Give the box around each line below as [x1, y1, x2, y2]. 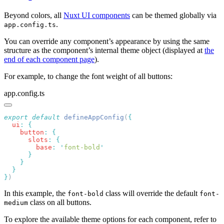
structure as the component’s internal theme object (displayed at [4, 45, 204, 54]
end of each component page [4, 54, 94, 63]
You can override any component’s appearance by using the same [4, 36, 209, 45]
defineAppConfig [60, 113, 124, 121]
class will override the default [103, 188, 199, 197]
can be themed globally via [130, 10, 216, 19]
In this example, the [4, 188, 67, 197]
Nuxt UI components [63, 10, 130, 19]
